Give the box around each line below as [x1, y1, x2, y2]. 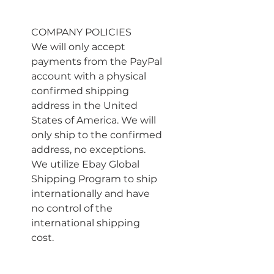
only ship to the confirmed [31, 129, 165, 141]
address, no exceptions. [31, 144, 148, 155]
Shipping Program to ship [31, 173, 160, 185]
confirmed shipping [31, 85, 131, 97]
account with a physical [31, 70, 149, 82]
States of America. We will [31, 114, 158, 126]
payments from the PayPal [31, 56, 165, 67]
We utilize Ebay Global [31, 158, 142, 170]
